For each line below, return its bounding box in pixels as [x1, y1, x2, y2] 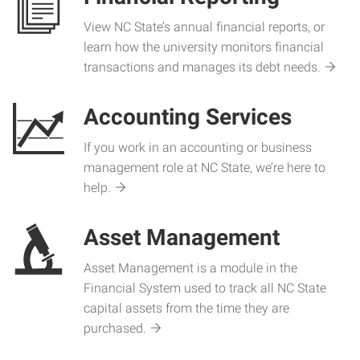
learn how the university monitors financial [84, 39, 324, 55]
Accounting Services [84, 104, 292, 130]
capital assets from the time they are [84, 301, 289, 316]
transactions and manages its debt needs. [84, 59, 321, 75]
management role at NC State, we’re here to [84, 160, 325, 175]
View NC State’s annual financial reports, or [84, 19, 325, 35]
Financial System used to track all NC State [84, 280, 326, 296]
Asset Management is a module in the [84, 260, 297, 276]
